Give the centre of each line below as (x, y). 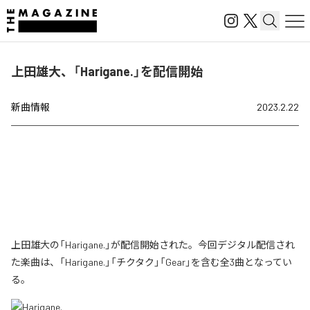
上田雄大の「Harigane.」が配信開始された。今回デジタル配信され (153, 245)
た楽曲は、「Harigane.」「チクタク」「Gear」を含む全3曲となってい (152, 262)
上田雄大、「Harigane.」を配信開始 (107, 71)
